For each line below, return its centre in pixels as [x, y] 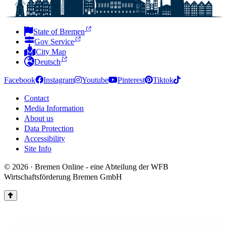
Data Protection [49, 128]
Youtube [95, 80]
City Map [51, 51]
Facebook [20, 80]
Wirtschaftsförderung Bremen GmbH [63, 177]
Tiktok [163, 80]
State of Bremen [59, 31]
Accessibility [45, 138]
